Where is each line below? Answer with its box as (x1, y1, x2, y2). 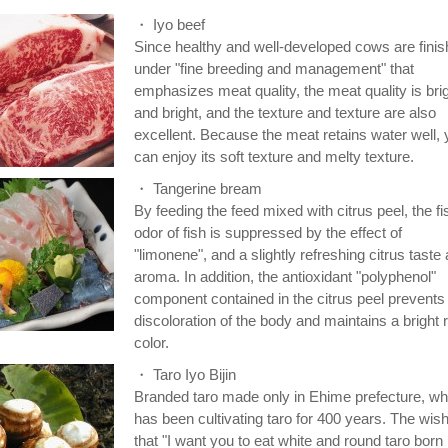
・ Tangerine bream (134, 180, 262, 198)
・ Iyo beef (134, 16, 205, 34)
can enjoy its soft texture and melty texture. (134, 148, 414, 166)
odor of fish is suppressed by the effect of (134, 224, 402, 242)
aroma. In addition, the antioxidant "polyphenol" (134, 268, 436, 286)
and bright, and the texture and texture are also (134, 104, 436, 122)
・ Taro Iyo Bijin (134, 366, 236, 384)
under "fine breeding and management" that (134, 60, 414, 78)
